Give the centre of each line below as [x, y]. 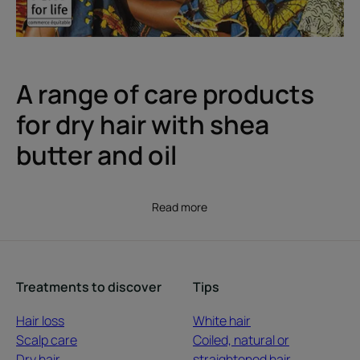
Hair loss [40, 320]
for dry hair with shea [143, 124]
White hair [221, 320]
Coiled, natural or [241, 340]
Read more [180, 207]
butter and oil [96, 155]
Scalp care [47, 340]
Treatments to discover [89, 286]
